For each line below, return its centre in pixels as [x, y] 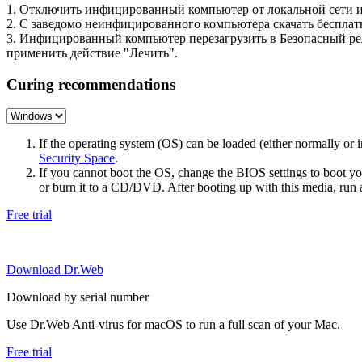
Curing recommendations [91, 84]
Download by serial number [78, 297]
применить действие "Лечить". [92, 53]
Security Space [77, 158]
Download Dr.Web [55, 270]
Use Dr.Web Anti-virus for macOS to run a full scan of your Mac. [173, 325]
